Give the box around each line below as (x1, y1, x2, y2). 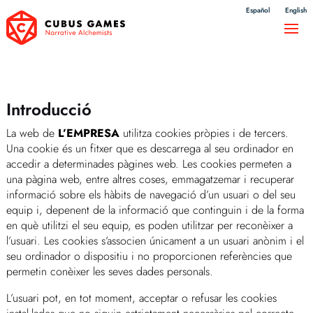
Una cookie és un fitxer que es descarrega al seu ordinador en (6, 140, 293, 156)
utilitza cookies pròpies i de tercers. (119, 124, 289, 141)
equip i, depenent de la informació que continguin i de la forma (6, 201, 304, 218)
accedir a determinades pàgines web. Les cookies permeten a (6, 155, 291, 172)
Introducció (6, 96, 92, 122)
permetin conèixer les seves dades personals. (6, 263, 213, 279)
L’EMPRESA (57, 124, 119, 141)
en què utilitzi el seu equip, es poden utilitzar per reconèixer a (6, 217, 293, 233)
